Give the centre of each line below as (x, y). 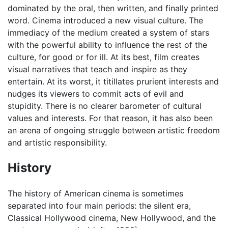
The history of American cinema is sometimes (95, 193)
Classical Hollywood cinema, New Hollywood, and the (112, 218)
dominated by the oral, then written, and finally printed (113, 8)
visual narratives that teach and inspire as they (97, 69)
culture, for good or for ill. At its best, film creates (104, 57)
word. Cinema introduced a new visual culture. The (105, 20)
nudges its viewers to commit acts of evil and (96, 93)
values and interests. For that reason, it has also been (110, 118)
